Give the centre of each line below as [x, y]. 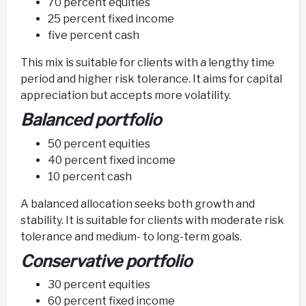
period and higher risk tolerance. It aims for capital [151, 79]
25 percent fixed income [111, 19]
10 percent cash [90, 176]
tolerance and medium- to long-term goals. [131, 236]
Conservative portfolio [106, 261]
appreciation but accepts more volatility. [126, 96]
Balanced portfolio [91, 120]
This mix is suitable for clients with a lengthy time [148, 63]
